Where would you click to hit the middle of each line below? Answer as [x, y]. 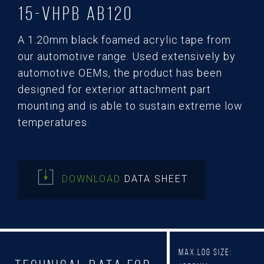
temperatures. [54, 123]
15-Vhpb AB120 [75, 14]
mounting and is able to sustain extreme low [130, 106]
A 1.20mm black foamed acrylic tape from [124, 40]
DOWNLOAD [93, 179]
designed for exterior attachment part [114, 90]
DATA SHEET [156, 179]
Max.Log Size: [205, 252]
